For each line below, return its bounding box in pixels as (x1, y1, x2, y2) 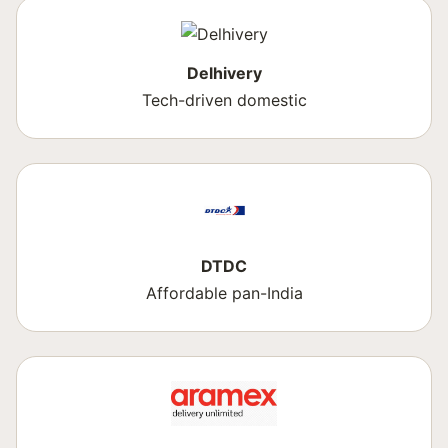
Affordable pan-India (145, 283, 303, 303)
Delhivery (186, 63, 262, 83)
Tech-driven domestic (141, 90, 307, 110)
